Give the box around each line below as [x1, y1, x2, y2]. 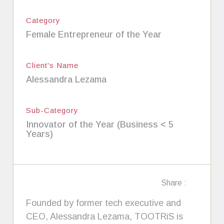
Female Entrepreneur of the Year [26, 29, 162, 39]
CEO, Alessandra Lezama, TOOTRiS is [26, 211, 183, 221]
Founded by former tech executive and [26, 197, 181, 208]
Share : [160, 178, 186, 187]
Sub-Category [26, 105, 79, 114]
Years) [26, 128, 53, 139]
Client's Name [26, 60, 79, 69]
